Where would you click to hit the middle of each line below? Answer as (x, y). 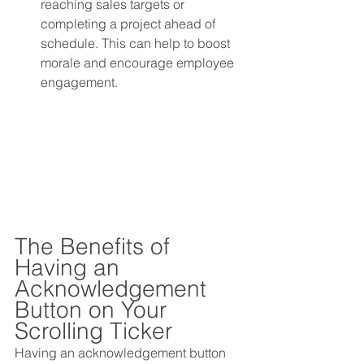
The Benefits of (95, 246)
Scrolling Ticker (93, 330)
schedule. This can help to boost (137, 43)
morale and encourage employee (139, 62)
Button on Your (94, 309)
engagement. (79, 82)
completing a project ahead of (130, 23)
